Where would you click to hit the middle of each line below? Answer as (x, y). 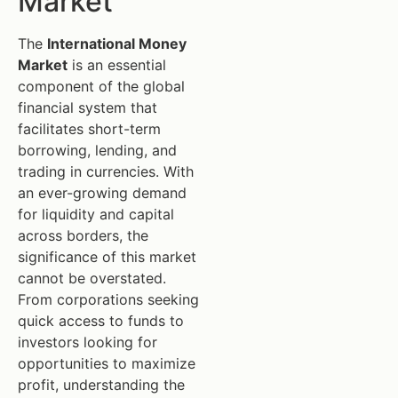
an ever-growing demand (102, 193)
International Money (117, 44)
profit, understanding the (101, 385)
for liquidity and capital (96, 215)
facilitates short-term (89, 129)
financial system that (88, 108)
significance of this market (107, 257)
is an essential (117, 65)
